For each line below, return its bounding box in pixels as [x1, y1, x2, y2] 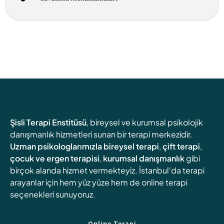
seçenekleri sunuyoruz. [10, 189, 95, 200]
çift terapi [162, 141, 200, 152]
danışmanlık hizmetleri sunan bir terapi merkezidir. [10, 129, 192, 140]
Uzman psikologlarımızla [10, 141, 102, 152]
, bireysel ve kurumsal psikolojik [86, 117, 203, 128]
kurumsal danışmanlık [103, 153, 184, 164]
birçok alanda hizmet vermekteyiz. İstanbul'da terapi [10, 165, 204, 176]
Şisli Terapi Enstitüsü [10, 117, 86, 128]
